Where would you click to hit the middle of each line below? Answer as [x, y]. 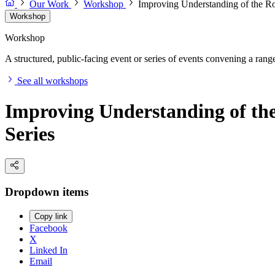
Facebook [48, 228]
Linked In [48, 250]
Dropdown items [47, 192]
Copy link [51, 217]
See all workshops [52, 81]
